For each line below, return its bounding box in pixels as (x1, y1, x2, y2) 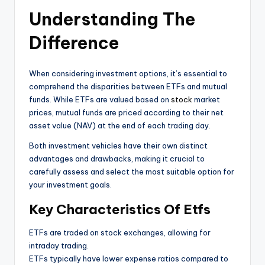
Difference (29, 32, 119, 54)
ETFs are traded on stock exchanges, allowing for (29, 228, 211, 238)
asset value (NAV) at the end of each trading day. (29, 121, 211, 131)
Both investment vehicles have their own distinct (29, 141, 208, 151)
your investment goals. (29, 180, 112, 190)
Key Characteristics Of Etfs (29, 201, 211, 218)
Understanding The (29, 8, 195, 31)
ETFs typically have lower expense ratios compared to (29, 254, 228, 264)
